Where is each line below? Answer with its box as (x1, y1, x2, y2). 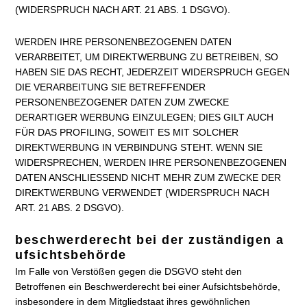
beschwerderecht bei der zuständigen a (15, 233, 284, 247)
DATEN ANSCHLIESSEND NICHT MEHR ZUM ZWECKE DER (15, 172, 282, 183)
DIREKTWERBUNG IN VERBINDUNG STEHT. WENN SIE (15, 142, 263, 153)
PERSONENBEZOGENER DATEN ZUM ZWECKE (15, 97, 230, 108)
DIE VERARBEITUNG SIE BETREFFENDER (15, 82, 206, 93)
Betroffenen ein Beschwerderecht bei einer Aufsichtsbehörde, (15, 281, 281, 292)
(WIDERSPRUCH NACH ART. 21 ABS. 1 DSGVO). (15, 4, 231, 15)
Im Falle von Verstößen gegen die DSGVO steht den (15, 266, 243, 277)
